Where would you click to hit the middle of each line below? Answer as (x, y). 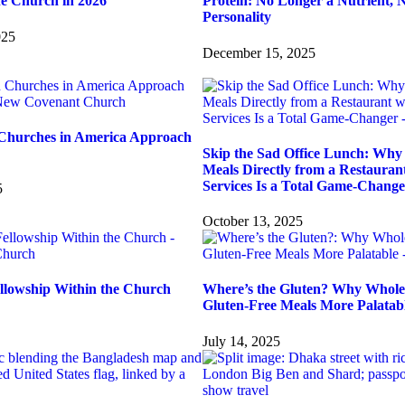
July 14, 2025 (241, 341)
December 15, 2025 (259, 52)
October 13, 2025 (253, 221)
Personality (237, 17)
